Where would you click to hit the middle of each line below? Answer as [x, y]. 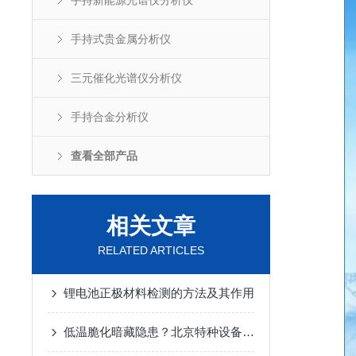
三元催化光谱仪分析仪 [126, 78]
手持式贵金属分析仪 [121, 39]
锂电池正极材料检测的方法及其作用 [159, 293]
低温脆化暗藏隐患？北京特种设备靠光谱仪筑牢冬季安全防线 [248, 332]
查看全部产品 [104, 156]
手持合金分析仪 [110, 117]
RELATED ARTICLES [151, 250]
